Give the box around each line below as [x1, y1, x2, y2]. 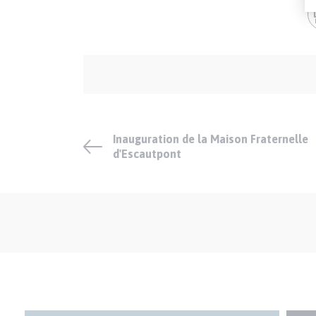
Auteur [83, 56, 114, 68]
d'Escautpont [113, 147, 182, 161]
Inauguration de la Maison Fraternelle [113, 133, 309, 146]
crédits [83, 87, 115, 99]
